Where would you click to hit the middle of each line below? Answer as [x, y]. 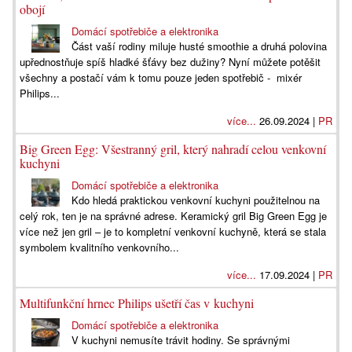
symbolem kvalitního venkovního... [99, 247]
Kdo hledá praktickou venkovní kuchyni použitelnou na [196, 200]
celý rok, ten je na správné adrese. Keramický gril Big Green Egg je [173, 216]
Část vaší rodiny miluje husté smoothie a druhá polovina [200, 46]
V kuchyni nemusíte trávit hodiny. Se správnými [181, 340]
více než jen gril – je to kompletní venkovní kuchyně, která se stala [173, 231]
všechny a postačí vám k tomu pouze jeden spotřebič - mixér [161, 77]
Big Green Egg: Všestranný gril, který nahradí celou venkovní [173, 149]
